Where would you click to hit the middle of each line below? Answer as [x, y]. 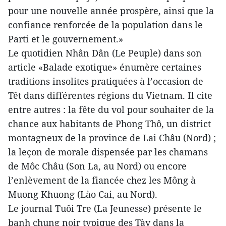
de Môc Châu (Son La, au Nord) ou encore [97, 166]
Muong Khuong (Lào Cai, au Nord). [83, 194]
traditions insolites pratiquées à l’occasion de [106, 81]
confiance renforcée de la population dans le [105, 25]
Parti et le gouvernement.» [66, 39]
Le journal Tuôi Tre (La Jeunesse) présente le [105, 208]
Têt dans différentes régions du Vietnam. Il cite [110, 95]
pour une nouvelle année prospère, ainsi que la [111, 11]
